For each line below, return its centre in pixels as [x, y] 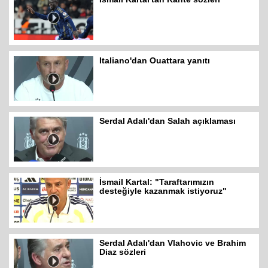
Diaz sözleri [123, 252]
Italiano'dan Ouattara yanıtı [155, 60]
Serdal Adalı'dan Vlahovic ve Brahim [173, 243]
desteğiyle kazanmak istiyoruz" [163, 191]
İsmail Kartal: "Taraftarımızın [157, 182]
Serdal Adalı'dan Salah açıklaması [168, 121]
